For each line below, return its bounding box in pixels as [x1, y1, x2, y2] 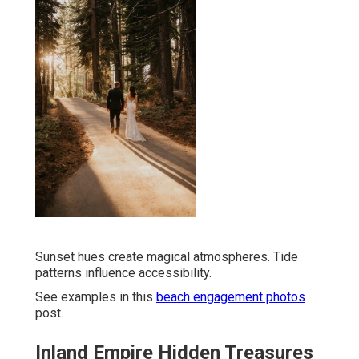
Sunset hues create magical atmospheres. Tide [35, 249, 298, 265]
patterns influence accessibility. [35, 265, 212, 281]
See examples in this [35, 289, 156, 305]
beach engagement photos [156, 289, 305, 305]
